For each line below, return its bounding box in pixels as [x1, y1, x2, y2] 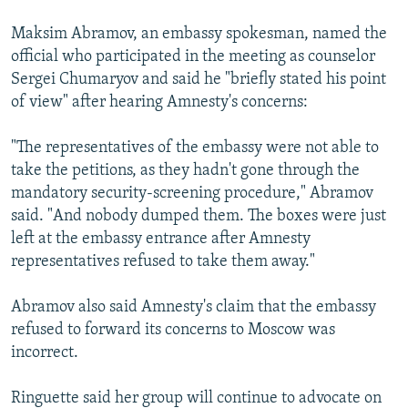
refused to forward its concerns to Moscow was [11, 321, 335, 340]
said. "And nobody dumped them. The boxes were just [11, 208, 386, 226]
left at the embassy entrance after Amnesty [11, 230, 311, 249]
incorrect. [11, 344, 78, 362]
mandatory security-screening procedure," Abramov [11, 185, 373, 203]
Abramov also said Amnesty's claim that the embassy [11, 299, 376, 317]
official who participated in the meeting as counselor [11, 48, 375, 66]
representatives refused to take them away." [11, 253, 315, 271]
